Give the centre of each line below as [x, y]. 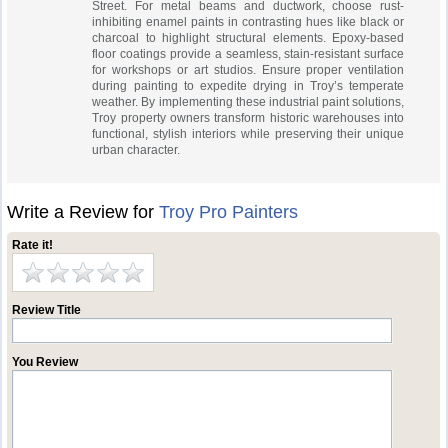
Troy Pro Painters [229, 212]
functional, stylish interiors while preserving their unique [248, 134]
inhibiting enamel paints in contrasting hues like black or [248, 22]
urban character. [136, 150]
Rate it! [33, 245]
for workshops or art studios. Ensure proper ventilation [248, 70]
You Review [45, 362]
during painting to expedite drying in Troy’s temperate [248, 86]
